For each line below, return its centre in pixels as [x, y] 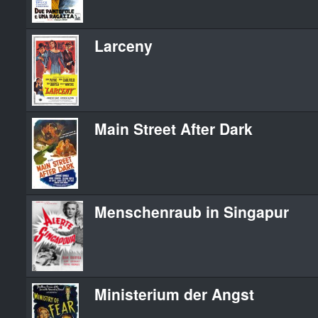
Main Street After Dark [174, 128]
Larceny [124, 45]
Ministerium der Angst [174, 294]
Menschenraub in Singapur [192, 211]
